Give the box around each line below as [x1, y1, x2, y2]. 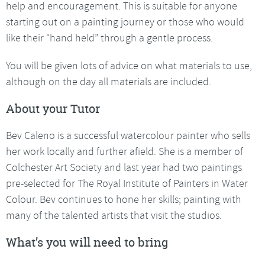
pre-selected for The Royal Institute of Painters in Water [6, 176, 248, 190]
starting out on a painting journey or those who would [6, 15, 244, 28]
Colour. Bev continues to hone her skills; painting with [6, 192, 241, 206]
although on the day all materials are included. [6, 75, 211, 88]
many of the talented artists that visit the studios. [6, 208, 222, 222]
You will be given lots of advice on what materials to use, [6, 59, 252, 72]
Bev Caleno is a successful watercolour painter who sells [6, 128, 250, 142]
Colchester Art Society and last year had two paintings [6, 160, 242, 174]
